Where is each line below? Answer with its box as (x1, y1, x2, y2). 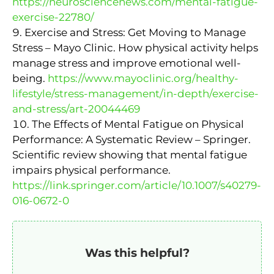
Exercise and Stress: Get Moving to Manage (24, 26, 246, 39)
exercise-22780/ (12, 10, 94, 23)
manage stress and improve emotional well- (12, 56, 241, 69)
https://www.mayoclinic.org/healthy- (48, 72, 239, 84)
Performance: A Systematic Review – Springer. (12, 133, 251, 146)
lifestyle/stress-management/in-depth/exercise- (12, 87, 259, 100)
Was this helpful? (84, 245, 190, 260)
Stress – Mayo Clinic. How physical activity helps (12, 41, 258, 54)
